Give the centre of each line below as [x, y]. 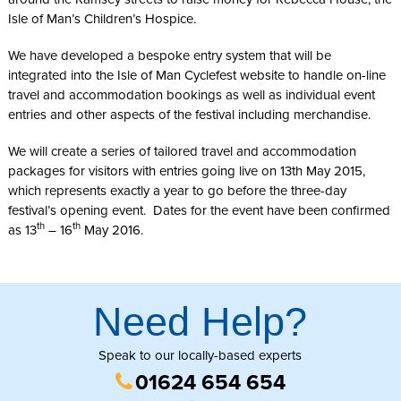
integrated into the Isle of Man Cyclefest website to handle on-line [196, 75]
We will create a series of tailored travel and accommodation [182, 151]
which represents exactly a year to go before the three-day [177, 190]
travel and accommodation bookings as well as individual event [191, 94]
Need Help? [200, 322]
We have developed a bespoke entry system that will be [169, 55]
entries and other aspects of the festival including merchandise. [189, 114]
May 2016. [111, 230]
